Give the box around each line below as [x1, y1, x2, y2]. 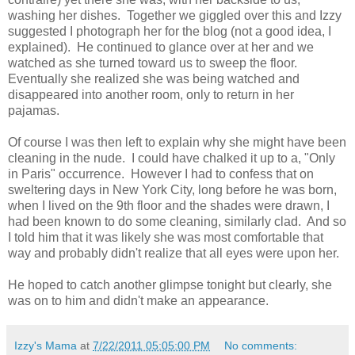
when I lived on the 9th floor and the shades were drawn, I [8, 198, 330, 212]
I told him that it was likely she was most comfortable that [8, 230, 323, 244]
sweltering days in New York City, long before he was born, [8, 182, 337, 197]
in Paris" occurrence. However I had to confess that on [8, 166, 314, 181]
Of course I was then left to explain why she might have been [8, 135, 346, 149]
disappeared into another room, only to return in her [8, 87, 294, 101]
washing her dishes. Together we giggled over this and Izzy [8, 8, 342, 22]
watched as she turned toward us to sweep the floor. [8, 55, 297, 70]
